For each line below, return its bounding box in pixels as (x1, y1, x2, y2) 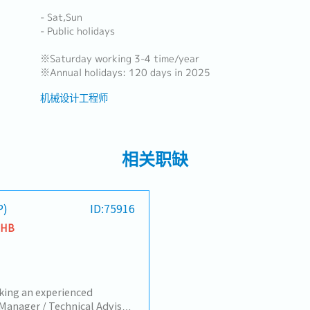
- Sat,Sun (39, 10, 82, 24)
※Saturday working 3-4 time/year (39, 52, 199, 66)
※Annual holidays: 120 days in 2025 (39, 66, 210, 80)
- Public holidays (39, 24, 115, 38)
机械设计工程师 (39, 90, 108, 104)
